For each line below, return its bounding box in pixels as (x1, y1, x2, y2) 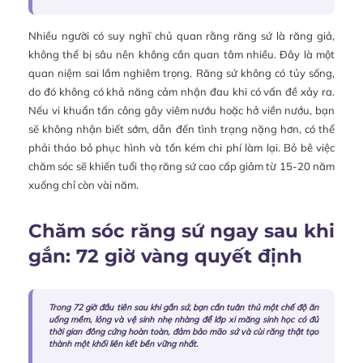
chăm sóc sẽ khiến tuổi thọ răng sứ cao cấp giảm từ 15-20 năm (28, 160, 335, 173)
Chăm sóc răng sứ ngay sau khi (28, 220, 335, 243)
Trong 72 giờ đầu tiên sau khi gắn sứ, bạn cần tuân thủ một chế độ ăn (49, 302, 318, 314)
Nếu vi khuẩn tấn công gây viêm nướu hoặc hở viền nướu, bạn (28, 104, 335, 117)
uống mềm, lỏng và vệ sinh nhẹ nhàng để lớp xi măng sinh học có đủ (49, 314, 318, 326)
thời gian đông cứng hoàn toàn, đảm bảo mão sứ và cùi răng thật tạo (49, 327, 318, 338)
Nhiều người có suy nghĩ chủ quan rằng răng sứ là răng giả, (28, 29, 335, 43)
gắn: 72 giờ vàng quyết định (28, 245, 302, 268)
